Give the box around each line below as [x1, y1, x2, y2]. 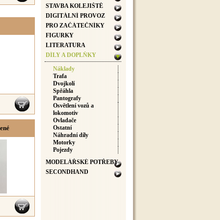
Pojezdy [53, 146, 73, 153]
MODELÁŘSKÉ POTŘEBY [46, 159, 118, 165]
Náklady [53, 65, 75, 72]
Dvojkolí [53, 80, 75, 87]
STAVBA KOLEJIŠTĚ [46, 2, 103, 9]
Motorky [53, 139, 75, 146]
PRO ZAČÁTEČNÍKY [46, 22, 105, 29]
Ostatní [53, 124, 72, 131]
